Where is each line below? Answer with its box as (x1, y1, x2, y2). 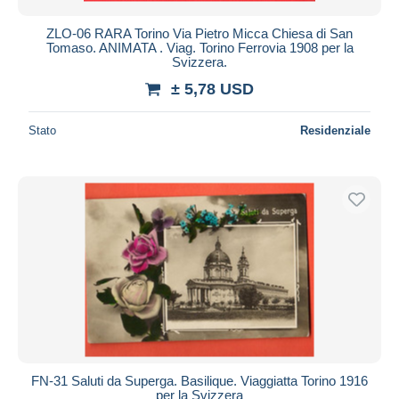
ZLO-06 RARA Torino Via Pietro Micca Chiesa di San (46, 25, 353, 41)
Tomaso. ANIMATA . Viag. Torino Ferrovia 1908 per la (45, 39, 354, 55)
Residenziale (300, 123, 370, 137)
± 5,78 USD (171, 79, 254, 98)
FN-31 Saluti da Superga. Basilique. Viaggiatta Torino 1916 (31, 372, 368, 388)
